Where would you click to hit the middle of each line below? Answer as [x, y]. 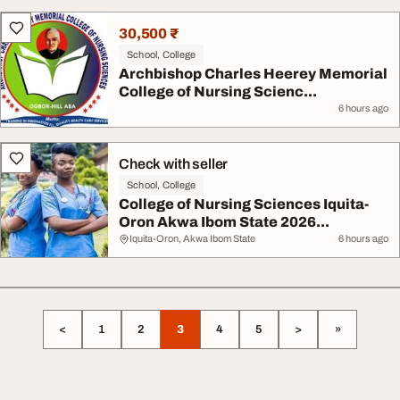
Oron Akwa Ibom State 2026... [224, 222]
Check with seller [174, 164]
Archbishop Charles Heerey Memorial [253, 74]
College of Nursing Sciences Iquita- [244, 204]
